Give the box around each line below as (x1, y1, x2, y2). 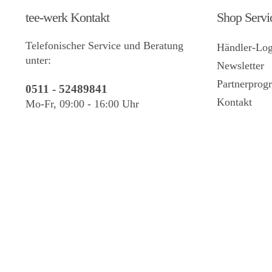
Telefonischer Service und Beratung (25, 39, 183, 52)
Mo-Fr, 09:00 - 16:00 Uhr (25, 98, 139, 110)
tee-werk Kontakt (25, 10, 109, 25)
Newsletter (217, 59, 264, 72)
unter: (25, 54, 51, 66)
